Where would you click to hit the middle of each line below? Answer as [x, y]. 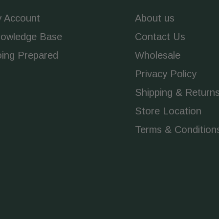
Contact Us [160, 36]
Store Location [168, 111]
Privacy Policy [166, 74]
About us [155, 18]
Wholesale [158, 55]
